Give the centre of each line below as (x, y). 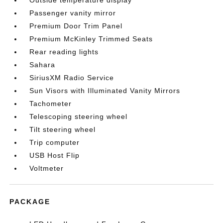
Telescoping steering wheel (79, 116)
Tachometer (51, 104)
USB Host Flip (55, 155)
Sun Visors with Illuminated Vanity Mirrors (105, 91)
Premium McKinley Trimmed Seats (91, 39)
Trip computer (55, 142)
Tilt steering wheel (63, 129)
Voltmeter (47, 168)
